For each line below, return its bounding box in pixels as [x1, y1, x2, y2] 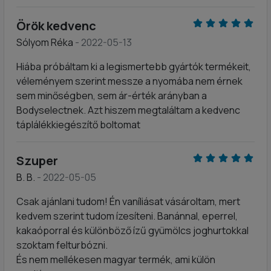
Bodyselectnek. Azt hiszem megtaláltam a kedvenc [16, 103, 240, 117]
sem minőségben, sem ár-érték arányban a [16, 89, 207, 102]
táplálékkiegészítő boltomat [16, 118, 140, 131]
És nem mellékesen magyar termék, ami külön [16, 253, 215, 266]
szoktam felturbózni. [16, 238, 108, 252]
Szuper [16, 152, 58, 169]
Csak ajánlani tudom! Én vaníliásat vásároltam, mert [16, 195, 240, 208]
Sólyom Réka [16, 36, 75, 49]
